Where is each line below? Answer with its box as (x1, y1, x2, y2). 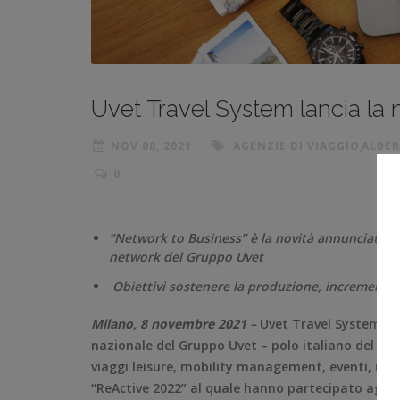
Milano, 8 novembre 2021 (91, 314, 246, 332)
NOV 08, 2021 (111, 138, 192, 154)
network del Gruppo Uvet (109, 248, 263, 266)
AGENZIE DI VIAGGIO (233, 138, 360, 154)
